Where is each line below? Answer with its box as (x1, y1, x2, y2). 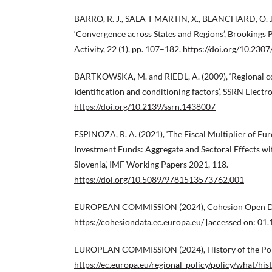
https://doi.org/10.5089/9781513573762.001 (74, 174, 244, 185)
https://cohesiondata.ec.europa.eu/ (74, 217, 204, 228)
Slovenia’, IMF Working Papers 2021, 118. (74, 159, 228, 170)
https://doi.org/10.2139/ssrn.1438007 (74, 101, 216, 112)
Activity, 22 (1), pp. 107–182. (74, 44, 183, 55)
